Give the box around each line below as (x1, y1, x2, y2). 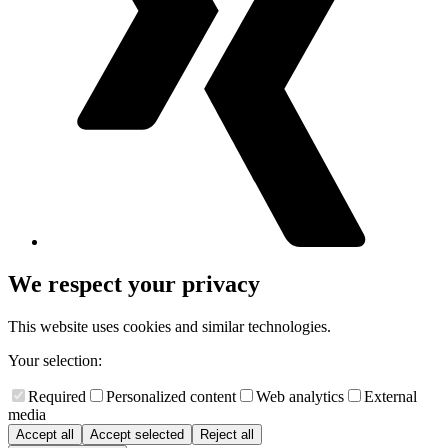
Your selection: (8, 351, 102, 369)
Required (28, 387, 86, 405)
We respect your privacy (8, 270, 260, 297)
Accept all (16, 426, 74, 442)
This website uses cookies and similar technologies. (8, 317, 331, 335)
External (364, 387, 417, 405)
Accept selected (90, 426, 184, 442)
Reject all (200, 426, 254, 442)
